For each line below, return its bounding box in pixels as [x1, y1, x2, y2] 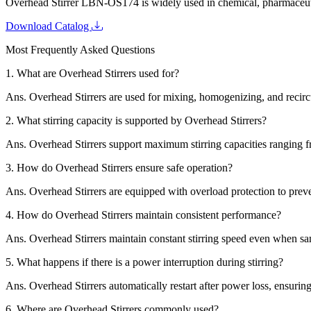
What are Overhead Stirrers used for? [17, 67, 179, 79]
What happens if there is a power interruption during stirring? [17, 255, 283, 268]
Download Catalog [6, 19, 92, 32]
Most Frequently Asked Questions [6, 43, 155, 56]
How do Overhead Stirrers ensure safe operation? [17, 161, 233, 174]
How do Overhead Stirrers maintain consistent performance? [17, 208, 281, 221]
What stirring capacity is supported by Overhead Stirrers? [17, 114, 267, 126]
